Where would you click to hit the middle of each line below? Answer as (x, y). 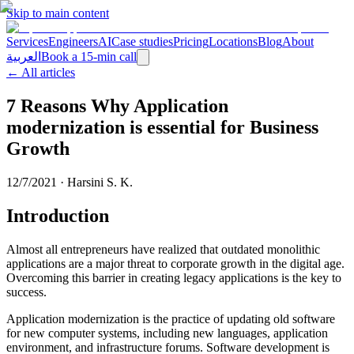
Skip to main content (58, 13)
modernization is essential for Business (162, 127)
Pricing (191, 41)
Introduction (60, 215)
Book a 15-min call (89, 56)
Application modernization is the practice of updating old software (171, 318)
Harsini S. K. (100, 182)
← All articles (41, 72)
